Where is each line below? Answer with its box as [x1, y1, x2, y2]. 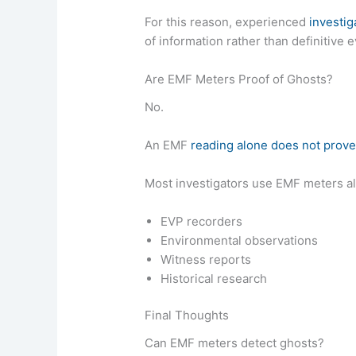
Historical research [161, 270, 268, 286]
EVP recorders [161, 213, 243, 229]
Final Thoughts [145, 308, 230, 323]
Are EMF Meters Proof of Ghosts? [145, 72, 334, 87]
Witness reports [161, 251, 252, 267]
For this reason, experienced [145, 14, 310, 30]
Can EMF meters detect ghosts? [145, 335, 325, 350]
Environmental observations [161, 232, 319, 248]
